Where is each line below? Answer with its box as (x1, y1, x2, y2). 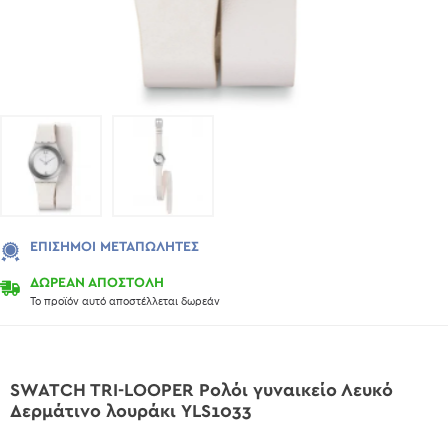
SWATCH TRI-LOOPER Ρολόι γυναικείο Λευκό (10, 382, 393, 400)
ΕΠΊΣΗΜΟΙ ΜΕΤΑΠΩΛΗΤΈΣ (30, 240, 199, 254)
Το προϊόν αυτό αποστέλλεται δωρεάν (30, 296, 220, 307)
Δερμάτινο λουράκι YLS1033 (10, 403, 252, 421)
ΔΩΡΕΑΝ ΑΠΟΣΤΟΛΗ (30, 276, 164, 290)
